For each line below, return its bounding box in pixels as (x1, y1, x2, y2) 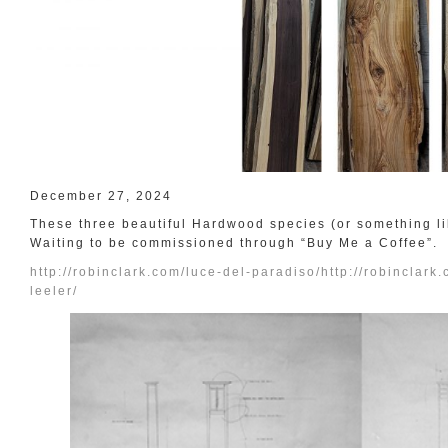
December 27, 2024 (30, 188, 172, 203)
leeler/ (30, 283, 78, 298)
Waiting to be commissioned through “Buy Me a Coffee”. (30, 235, 438, 250)
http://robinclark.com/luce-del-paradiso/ (30, 264, 321, 279)
